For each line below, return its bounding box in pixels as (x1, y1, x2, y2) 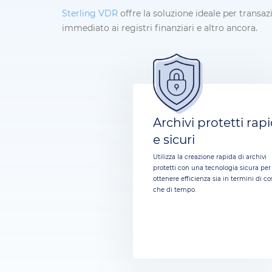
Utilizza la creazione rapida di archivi (153, 152, 267, 161)
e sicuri (153, 132, 195, 147)
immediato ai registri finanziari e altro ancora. (62, 22, 257, 33)
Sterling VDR (62, 7, 118, 19)
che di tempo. (153, 185, 199, 194)
